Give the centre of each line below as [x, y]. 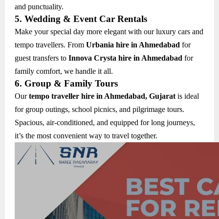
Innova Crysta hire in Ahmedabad [125, 58]
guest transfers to [42, 58]
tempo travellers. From [50, 44]
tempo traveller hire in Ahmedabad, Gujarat [102, 96]
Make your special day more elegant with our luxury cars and [109, 31]
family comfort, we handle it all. [64, 71]
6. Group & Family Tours [66, 83]
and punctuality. [39, 6]
